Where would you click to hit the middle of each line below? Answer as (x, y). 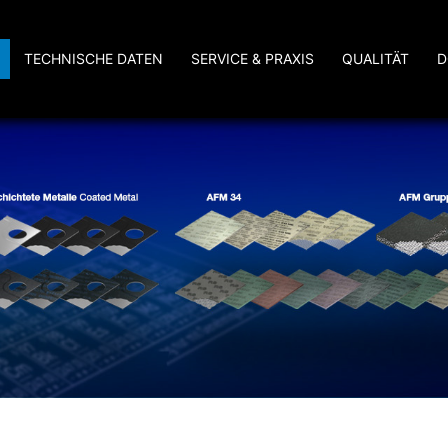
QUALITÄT (375, 58)
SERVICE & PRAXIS (252, 58)
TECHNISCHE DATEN (93, 58)
